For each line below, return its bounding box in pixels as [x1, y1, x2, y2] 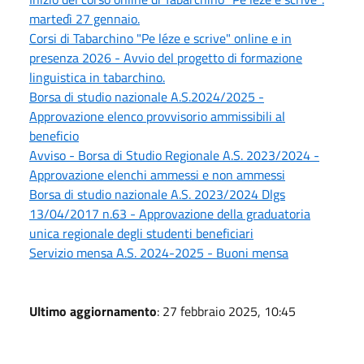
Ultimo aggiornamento [29, 301, 157, 321]
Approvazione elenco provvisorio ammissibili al [29, 106, 285, 126]
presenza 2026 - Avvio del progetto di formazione [29, 47, 302, 67]
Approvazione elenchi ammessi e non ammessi [29, 164, 285, 184]
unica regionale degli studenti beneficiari [29, 223, 253, 243]
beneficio [29, 125, 79, 145]
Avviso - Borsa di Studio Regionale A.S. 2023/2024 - [29, 145, 319, 165]
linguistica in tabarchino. [29, 67, 165, 87]
